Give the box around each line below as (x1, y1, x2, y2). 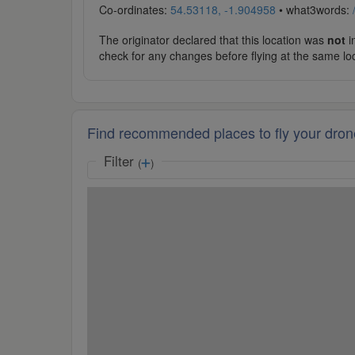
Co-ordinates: (98, 2, 170, 18)
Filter (103, 151, 138, 171)
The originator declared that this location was (98, 32, 327, 48)
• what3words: (275, 2, 353, 18)
